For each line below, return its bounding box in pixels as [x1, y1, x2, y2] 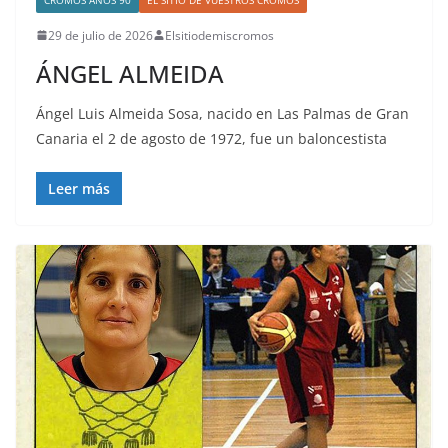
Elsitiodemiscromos [165, 26, 274, 44]
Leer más [48, 178, 110, 198]
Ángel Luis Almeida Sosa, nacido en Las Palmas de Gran [36, 103, 409, 123]
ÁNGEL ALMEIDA [36, 56, 224, 90]
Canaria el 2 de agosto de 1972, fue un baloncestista [36, 128, 387, 148]
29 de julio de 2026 [48, 26, 153, 44]
